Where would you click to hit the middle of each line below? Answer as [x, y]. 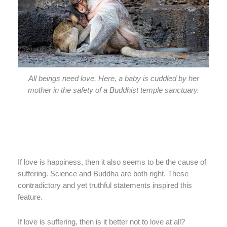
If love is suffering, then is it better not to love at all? [101, 222]
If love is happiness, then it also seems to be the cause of [112, 162]
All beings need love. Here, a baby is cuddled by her [113, 79]
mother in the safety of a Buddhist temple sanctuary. [113, 90]
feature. [30, 197]
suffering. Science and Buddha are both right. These [103, 174]
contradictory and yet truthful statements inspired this [105, 186]
